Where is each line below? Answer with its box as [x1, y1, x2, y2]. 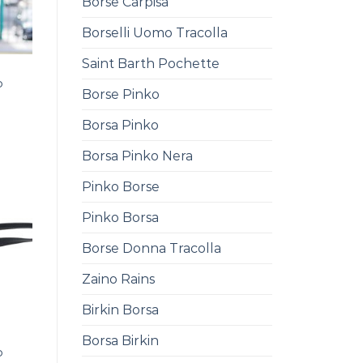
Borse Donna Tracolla [82, 241, 221, 257]
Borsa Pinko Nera [82, 148, 193, 164]
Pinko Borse [82, 179, 160, 195]
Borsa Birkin [82, 333, 159, 349]
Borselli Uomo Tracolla [82, 25, 228, 41]
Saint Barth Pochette [82, 56, 220, 72]
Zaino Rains [82, 271, 155, 288]
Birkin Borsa [82, 302, 159, 318]
